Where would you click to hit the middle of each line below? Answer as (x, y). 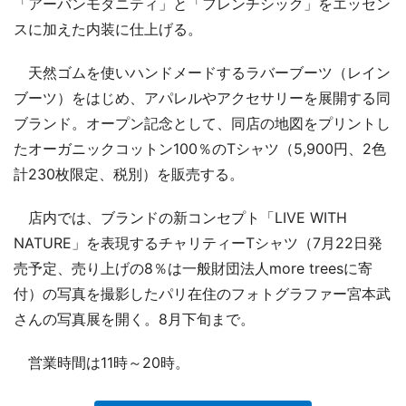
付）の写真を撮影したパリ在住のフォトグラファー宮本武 (202, 293)
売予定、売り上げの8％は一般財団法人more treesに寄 (193, 268)
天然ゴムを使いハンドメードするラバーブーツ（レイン (202, 72)
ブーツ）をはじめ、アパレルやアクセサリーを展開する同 (202, 97)
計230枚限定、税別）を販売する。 (129, 174)
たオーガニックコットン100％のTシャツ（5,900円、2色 (200, 148)
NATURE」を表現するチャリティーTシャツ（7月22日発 (198, 242)
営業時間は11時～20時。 (101, 362)
